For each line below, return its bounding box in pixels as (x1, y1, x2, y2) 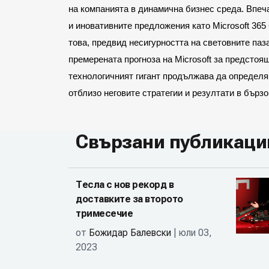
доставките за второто (76, 193, 183, 205)
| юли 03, (171, 227, 212, 238)
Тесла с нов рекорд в (76, 179, 174, 190)
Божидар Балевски (89, 227, 171, 238)
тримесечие (76, 208, 133, 219)
